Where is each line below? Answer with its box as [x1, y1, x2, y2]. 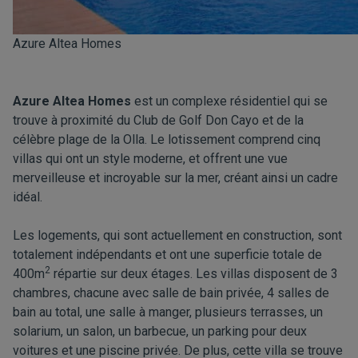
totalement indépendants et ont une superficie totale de [13, 247, 322, 262]
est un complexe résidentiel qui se [131, 93, 328, 109]
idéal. [13, 189, 42, 205]
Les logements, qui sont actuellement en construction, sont [13, 228, 342, 243]
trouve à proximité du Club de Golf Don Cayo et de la [13, 113, 304, 128]
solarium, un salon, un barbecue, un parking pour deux [13, 324, 307, 339]
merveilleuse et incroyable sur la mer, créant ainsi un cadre [13, 170, 338, 185]
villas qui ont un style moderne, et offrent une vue [13, 151, 288, 166]
